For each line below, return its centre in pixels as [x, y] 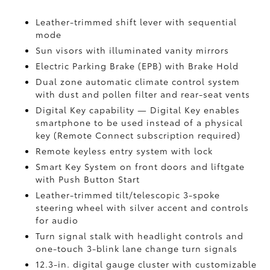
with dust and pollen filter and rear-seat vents [143, 94]
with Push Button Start [88, 179]
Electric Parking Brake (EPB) [101, 66]
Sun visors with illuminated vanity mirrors [133, 50]
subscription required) [189, 135]
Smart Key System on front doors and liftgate [140, 166]
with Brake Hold [202, 66]
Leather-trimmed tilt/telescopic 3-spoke [128, 195]
